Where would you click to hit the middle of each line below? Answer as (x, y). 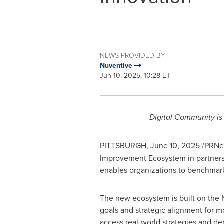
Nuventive (117, 65)
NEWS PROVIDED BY (132, 55)
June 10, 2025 (175, 145)
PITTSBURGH (123, 145)
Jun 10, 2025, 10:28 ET (135, 75)
